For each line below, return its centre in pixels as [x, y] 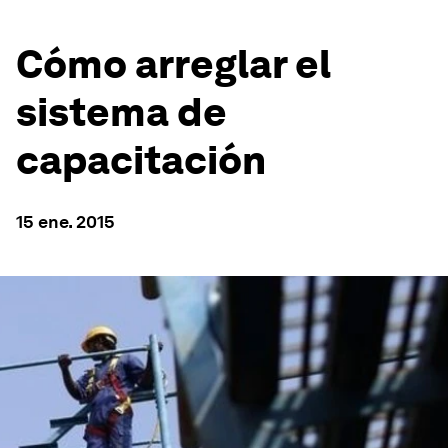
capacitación [141, 160]
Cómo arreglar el [173, 64]
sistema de [121, 112]
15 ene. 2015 [65, 221]
